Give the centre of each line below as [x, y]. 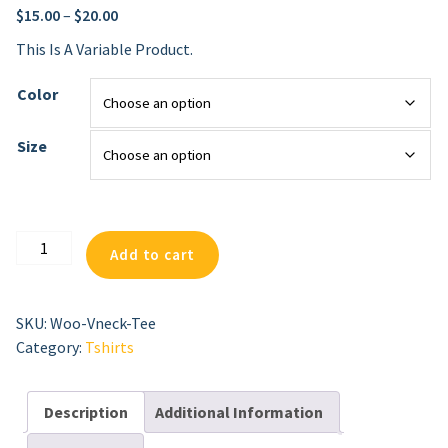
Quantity [45, 338]
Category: [50, 347]
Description [86, 412]
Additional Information [239, 412]
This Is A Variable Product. [104, 49]
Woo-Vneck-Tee [103, 323]
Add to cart [153, 255]
